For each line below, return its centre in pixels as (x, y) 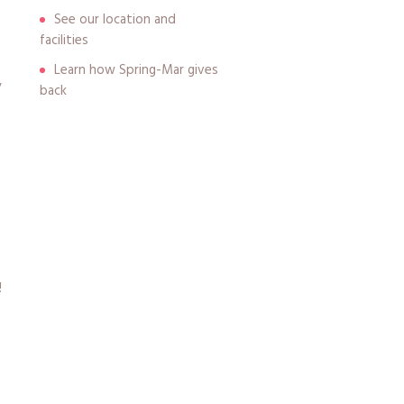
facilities (64, 40)
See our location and (115, 19)
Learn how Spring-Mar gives (136, 70)
